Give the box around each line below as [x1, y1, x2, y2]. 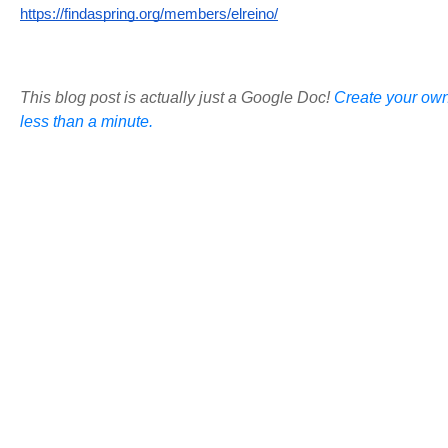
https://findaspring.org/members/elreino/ [20, 5, 278, 22]
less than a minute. [20, 112, 153, 130]
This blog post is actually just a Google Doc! [20, 88, 334, 106]
